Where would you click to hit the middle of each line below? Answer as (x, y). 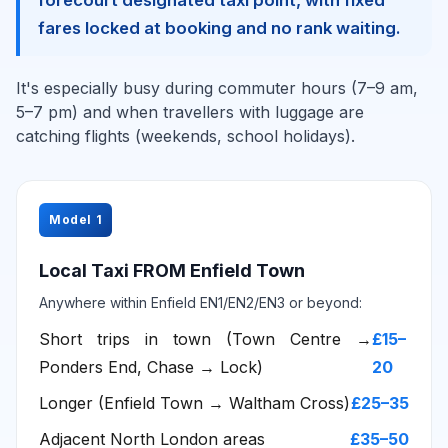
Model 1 (76, 220)
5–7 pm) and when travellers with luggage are (190, 112)
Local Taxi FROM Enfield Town (172, 270)
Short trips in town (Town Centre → (206, 339)
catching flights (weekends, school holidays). (185, 136)
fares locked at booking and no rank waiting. (219, 28)
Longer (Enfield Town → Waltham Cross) (194, 403)
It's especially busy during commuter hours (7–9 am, (217, 88)
